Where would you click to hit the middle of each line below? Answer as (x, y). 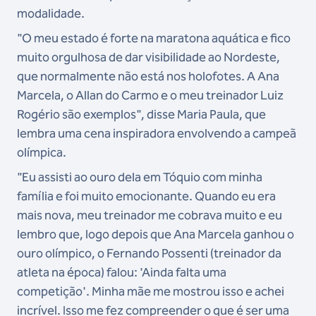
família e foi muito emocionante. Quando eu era (146, 196)
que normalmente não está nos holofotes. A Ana (148, 77)
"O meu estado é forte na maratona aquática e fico (154, 38)
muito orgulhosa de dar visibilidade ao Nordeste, (148, 57)
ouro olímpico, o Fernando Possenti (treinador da (149, 254)
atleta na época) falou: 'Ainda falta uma (122, 273)
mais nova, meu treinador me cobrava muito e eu (150, 215)
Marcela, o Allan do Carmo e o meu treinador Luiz (150, 96)
